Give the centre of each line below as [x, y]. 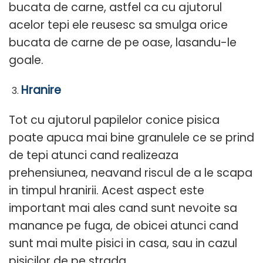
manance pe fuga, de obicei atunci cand [124, 225]
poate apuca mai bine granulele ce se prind [131, 137]
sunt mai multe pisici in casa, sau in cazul [123, 243]
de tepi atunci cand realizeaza [94, 155]
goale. [26, 60]
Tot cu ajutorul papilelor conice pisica [114, 120]
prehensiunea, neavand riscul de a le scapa [131, 173]
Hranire [41, 90]
